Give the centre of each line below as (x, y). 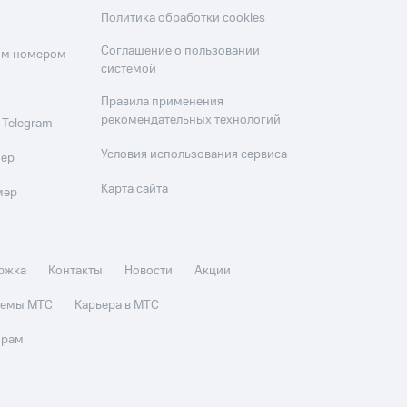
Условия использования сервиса (194, 154)
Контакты (76, 271)
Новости (149, 271)
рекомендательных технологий (191, 120)
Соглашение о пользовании (181, 51)
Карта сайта (135, 189)
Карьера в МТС (117, 305)
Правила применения (163, 102)
